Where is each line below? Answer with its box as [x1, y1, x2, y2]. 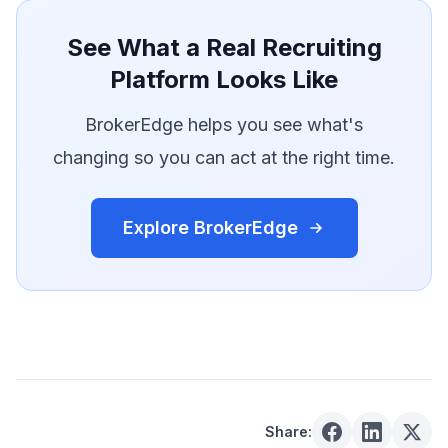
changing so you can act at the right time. [53, 147, 395, 168]
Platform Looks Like [110, 65, 338, 94]
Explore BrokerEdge [122, 217, 298, 238]
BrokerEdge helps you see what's [85, 114, 363, 135]
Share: [265, 423, 312, 440]
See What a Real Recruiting [66, 33, 382, 62]
